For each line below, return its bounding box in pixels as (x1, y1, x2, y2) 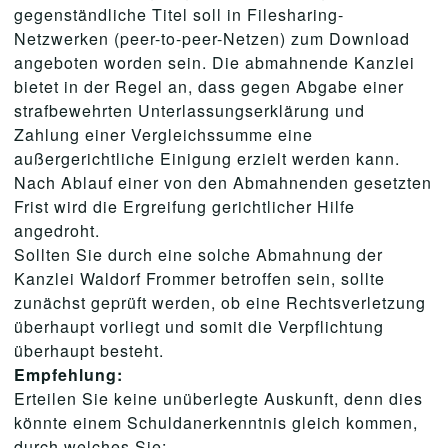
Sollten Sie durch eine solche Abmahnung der (14, 243, 383, 266)
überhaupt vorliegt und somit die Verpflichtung (14, 315, 384, 338)
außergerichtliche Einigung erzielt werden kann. (14, 147, 400, 170)
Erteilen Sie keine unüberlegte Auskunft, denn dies (14, 387, 423, 410)
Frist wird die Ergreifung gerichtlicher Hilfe (14, 195, 355, 218)
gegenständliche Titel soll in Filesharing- (14, 3, 344, 26)
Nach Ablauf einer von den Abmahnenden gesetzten (14, 171, 432, 194)
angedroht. (14, 219, 100, 242)
